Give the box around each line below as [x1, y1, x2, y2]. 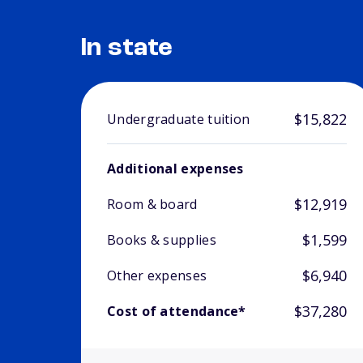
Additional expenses [107, 160, 244, 178]
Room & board [107, 195, 198, 214]
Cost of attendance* [107, 302, 246, 321]
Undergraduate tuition [107, 110, 250, 129]
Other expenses [107, 267, 207, 285]
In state [81, 36, 173, 62]
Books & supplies [107, 231, 216, 250]
